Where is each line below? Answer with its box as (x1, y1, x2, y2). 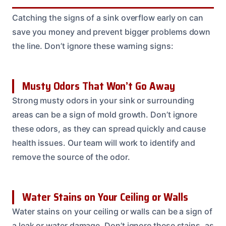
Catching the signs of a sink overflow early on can (12, 13, 204, 23)
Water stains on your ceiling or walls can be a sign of (12, 206, 212, 217)
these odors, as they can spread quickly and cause (12, 124, 206, 134)
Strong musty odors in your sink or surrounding (12, 95, 195, 106)
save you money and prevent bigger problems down (12, 27, 211, 37)
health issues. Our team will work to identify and (12, 138, 196, 148)
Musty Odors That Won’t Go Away (22, 78, 175, 95)
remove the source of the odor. (12, 152, 130, 162)
